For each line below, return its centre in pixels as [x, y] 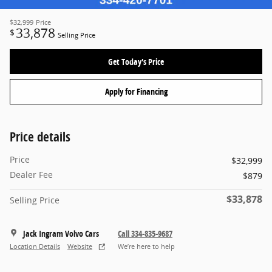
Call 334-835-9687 [145, 233]
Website [80, 247]
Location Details [35, 247]
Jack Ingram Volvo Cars [61, 233]
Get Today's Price [136, 61]
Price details [40, 136]
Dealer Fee [31, 174]
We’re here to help [146, 247]
